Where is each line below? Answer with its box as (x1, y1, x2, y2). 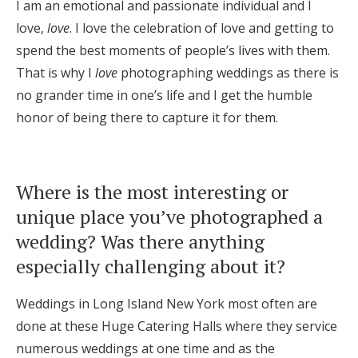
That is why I (16, 63, 95, 82)
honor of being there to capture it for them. (16, 108, 278, 126)
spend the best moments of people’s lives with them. (16, 41, 330, 59)
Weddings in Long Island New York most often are (16, 294, 317, 312)
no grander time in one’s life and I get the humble (16, 86, 312, 104)
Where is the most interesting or (16, 178, 288, 205)
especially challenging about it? (16, 253, 285, 279)
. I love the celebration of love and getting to (70, 18, 334, 37)
